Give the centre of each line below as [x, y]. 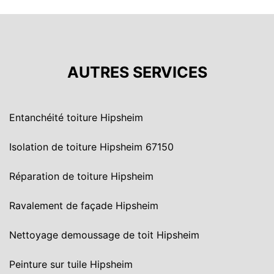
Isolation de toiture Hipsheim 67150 [91, 147]
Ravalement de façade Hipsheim [84, 206]
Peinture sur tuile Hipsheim [71, 264]
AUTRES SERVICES [137, 72]
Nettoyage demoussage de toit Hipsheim [104, 235]
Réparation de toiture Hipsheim [81, 176]
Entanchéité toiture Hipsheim [76, 117]
